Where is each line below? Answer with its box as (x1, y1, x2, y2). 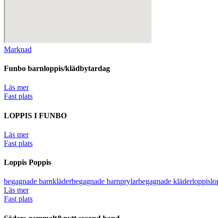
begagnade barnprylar (72, 177, 138, 186)
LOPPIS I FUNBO (4, 111, 67, 120)
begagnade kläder (138, 177, 192, 186)
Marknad (4, 45, 32, 54)
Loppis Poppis (4, 158, 51, 167)
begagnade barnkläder (4, 177, 72, 186)
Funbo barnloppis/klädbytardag (4, 64, 110, 73)
